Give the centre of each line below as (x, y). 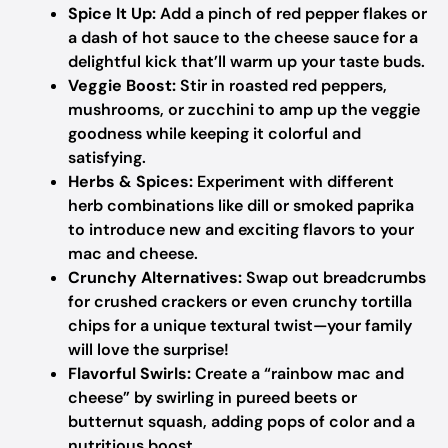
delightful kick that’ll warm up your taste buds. (246, 61)
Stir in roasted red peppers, (281, 85)
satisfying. (107, 157)
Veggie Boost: (122, 85)
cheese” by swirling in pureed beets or (212, 397)
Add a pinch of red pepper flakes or (291, 13)
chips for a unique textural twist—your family (240, 325)
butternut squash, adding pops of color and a (241, 421)
